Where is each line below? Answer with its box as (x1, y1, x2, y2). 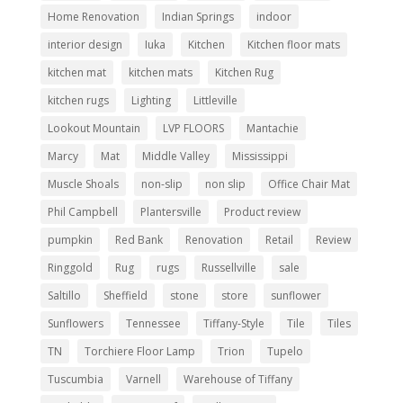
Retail (264, 231, 293, 247)
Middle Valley (141, 148, 210, 164)
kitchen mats (128, 64, 193, 80)
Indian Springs (161, 8, 234, 24)
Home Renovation (47, 8, 139, 24)
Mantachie (246, 120, 299, 136)
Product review (223, 203, 300, 219)
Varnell (125, 371, 161, 387)
